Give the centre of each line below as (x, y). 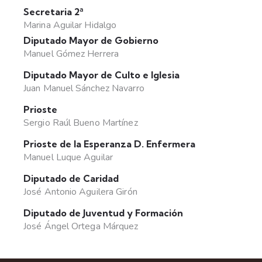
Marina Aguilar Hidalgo (70, 25)
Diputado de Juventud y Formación (103, 213)
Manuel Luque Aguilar (68, 158)
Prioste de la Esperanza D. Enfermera (109, 144)
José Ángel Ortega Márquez (81, 227)
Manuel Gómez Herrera (71, 54)
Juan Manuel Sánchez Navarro (84, 89)
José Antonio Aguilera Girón (80, 192)
